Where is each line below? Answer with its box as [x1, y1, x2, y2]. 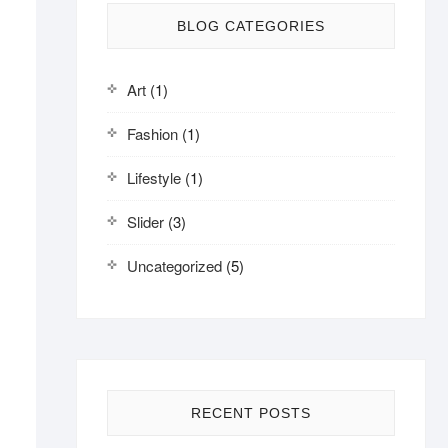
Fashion [127, 123, 178, 144]
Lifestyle [127, 167, 181, 188]
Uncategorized [127, 255, 222, 276]
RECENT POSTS [191, 405, 311, 421]
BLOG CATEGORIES [177, 18, 325, 34]
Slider [127, 211, 164, 232]
